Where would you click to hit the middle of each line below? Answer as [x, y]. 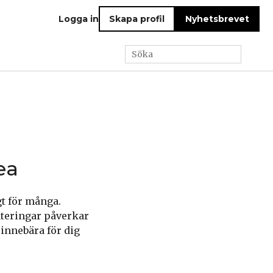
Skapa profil [137, 19]
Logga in [79, 19]
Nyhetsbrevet [217, 19]
